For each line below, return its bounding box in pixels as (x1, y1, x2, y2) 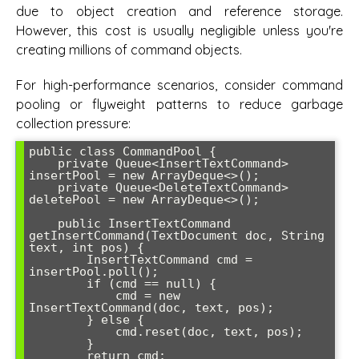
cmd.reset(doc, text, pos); (29, 325, 115, 340)
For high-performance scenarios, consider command (16, 77, 343, 94)
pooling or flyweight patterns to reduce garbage (16, 96, 343, 113)
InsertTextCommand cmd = (29, 252, 87, 268)
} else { (29, 313, 87, 328)
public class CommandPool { (29, 144, 216, 159)
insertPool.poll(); (29, 264, 159, 280)
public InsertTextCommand (29, 216, 58, 232)
